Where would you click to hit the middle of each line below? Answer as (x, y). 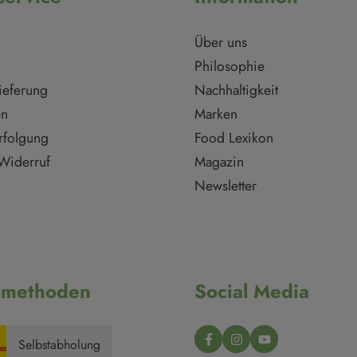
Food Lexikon (234, 138)
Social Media (252, 292)
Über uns (221, 43)
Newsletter (226, 186)
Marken (216, 114)
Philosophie (229, 67)
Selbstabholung (59, 344)
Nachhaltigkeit (236, 90)
